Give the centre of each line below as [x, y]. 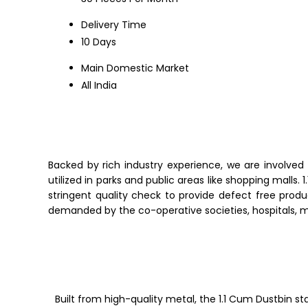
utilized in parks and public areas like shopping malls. [176, 180]
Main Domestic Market [135, 68]
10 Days [99, 42]
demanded [76, 210]
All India [99, 85]
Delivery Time [114, 24]
